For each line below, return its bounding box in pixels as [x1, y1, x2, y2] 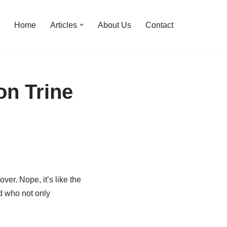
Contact [145, 21, 173, 30]
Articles [50, 21, 77, 30]
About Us [98, 21, 131, 30]
